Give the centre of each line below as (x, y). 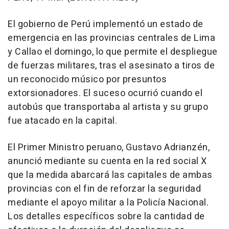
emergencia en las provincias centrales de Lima (111, 38)
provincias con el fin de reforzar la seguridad (104, 189)
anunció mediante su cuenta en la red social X (107, 161)
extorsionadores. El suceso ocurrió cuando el (105, 93)
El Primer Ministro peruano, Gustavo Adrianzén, (109, 147)
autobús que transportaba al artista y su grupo (108, 107)
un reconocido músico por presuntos (87, 79)
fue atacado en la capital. (62, 121)
